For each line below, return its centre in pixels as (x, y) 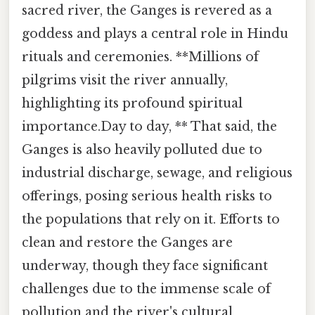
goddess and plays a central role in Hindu (155, 34)
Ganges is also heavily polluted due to (142, 150)
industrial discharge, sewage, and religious (157, 173)
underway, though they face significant (145, 266)
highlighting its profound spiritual (132, 104)
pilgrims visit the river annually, (125, 81)
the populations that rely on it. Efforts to (151, 220)
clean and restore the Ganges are (127, 243)
